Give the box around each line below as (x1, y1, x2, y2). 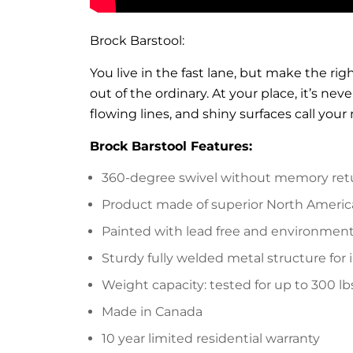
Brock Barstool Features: (90, 139, 252, 154)
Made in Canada (102, 304, 203, 320)
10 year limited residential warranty (102, 331, 320, 347)
